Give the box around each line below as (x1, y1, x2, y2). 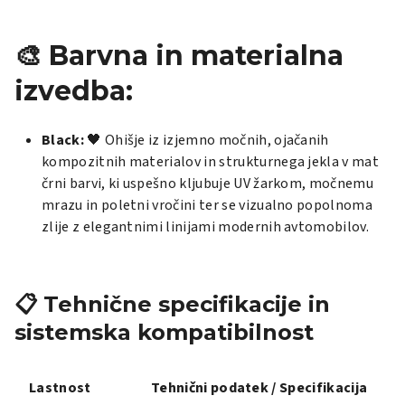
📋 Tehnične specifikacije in (14, 290, 330, 317)
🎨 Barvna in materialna (14, 39, 344, 73)
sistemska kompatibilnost (14, 318, 314, 345)
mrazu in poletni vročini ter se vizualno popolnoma (42, 194, 373, 215)
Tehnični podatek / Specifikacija (151, 377, 368, 398)
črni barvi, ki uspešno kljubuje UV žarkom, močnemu (42, 173, 374, 193)
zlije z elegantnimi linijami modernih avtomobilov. (42, 216, 370, 237)
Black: (42, 129, 84, 150)
